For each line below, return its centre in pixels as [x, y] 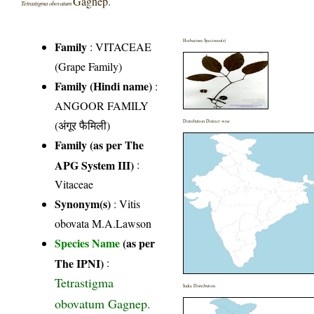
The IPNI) [80, 262]
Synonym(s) [83, 203]
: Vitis [126, 203]
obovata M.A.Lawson [103, 223]
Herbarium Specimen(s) [205, 40]
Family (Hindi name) [104, 86]
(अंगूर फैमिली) [83, 125]
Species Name [89, 243]
